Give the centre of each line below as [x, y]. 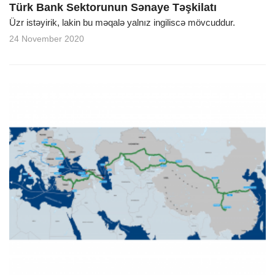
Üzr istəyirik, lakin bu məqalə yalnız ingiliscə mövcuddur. [122, 23]
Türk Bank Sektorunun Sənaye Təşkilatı [113, 8]
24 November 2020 [47, 39]
